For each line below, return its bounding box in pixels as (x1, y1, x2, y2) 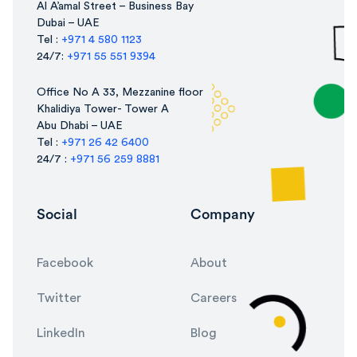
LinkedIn (36, 327, 85, 340)
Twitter (36, 292, 81, 305)
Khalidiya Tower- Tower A (36, 104, 169, 116)
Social (36, 207, 77, 222)
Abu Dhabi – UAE (36, 120, 123, 132)
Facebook (36, 257, 93, 270)
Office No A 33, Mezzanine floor (36, 87, 203, 99)
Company (190, 207, 255, 222)
